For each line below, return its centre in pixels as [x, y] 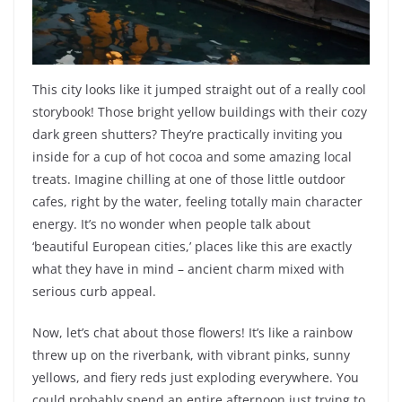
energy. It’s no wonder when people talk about [171, 224]
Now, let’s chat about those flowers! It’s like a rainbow [192, 333]
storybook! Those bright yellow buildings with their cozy [200, 112]
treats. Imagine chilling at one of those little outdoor [189, 179]
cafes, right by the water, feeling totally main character [197, 202]
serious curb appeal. [94, 292]
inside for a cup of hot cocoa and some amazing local [192, 157]
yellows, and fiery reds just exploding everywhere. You [196, 378]
